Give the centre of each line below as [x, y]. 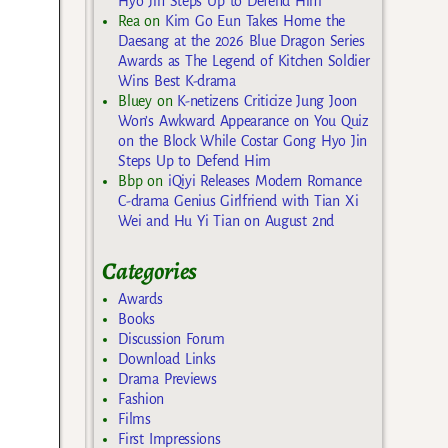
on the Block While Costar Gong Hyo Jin [242, 141]
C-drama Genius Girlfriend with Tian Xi [238, 201]
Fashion [141, 398]
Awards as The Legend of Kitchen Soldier [244, 61]
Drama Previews [167, 378]
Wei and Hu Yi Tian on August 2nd [226, 221]
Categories [150, 271]
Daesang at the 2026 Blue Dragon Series [241, 41]
